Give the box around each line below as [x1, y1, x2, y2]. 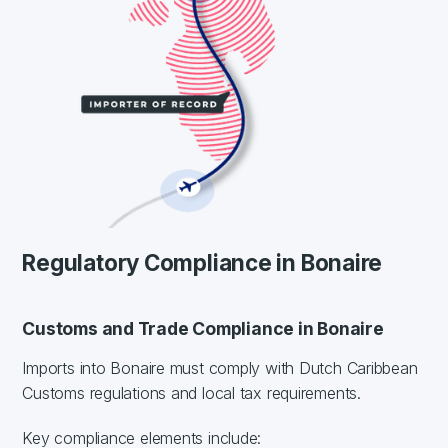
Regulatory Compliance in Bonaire [22, 248, 383, 276]
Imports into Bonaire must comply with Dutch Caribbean [22, 357, 418, 378]
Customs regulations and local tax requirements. [22, 382, 361, 403]
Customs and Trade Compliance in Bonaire [22, 317, 384, 339]
